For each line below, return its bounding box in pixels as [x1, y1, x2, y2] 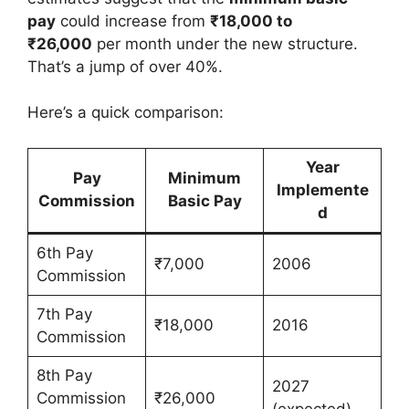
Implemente [276, 180, 369, 199]
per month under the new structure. [92, 34, 358, 53]
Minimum [168, 168, 241, 187]
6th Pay [36, 243, 93, 262]
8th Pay [36, 365, 92, 384]
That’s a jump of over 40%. [27, 57, 223, 76]
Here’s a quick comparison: [27, 103, 224, 122]
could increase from [56, 11, 210, 30]
